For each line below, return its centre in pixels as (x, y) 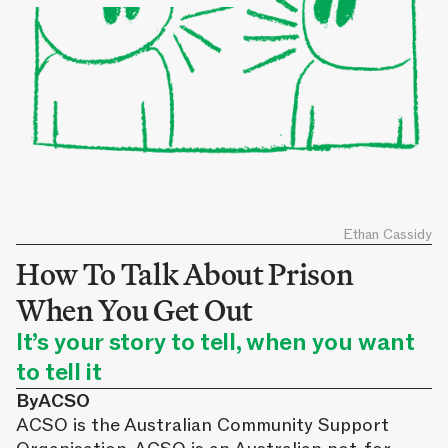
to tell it (59, 372)
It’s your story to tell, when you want (215, 342)
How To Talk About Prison (185, 273)
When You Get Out (134, 309)
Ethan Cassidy (387, 234)
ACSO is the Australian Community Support (202, 424)
